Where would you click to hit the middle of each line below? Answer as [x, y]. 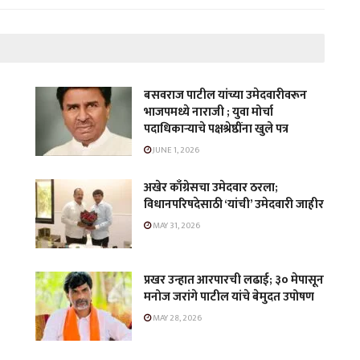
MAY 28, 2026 [176, 318]
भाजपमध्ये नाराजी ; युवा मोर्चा [209, 112]
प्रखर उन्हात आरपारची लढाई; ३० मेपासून [234, 280]
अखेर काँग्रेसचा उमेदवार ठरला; [211, 187]
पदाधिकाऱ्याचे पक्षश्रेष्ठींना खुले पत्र [216, 129]
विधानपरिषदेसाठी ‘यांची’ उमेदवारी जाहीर [234, 204]
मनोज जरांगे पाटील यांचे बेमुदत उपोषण [229, 297]
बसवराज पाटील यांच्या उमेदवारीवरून [225, 95]
